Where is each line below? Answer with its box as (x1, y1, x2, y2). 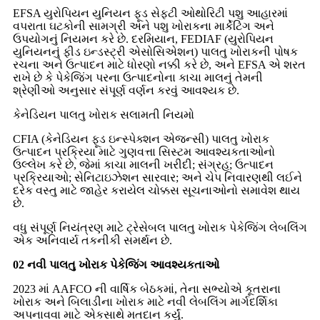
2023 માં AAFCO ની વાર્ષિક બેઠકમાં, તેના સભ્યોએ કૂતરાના (13, 282, 281, 295)
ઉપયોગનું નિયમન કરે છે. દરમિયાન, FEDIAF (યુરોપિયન (13, 32, 274, 45)
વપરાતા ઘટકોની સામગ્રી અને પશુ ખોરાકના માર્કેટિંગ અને (13, 19, 274, 32)
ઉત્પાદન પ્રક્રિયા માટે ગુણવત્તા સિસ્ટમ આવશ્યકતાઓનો (13, 145, 275, 158)
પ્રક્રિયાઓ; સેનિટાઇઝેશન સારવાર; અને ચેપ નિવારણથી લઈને (13, 171, 302, 184)
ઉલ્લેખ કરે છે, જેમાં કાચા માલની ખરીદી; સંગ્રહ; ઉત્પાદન (13, 158, 274, 171)
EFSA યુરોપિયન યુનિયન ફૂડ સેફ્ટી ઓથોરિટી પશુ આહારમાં (13, 6, 288, 19)
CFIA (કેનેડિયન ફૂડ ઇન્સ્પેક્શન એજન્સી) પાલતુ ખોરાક (13, 132, 269, 145)
